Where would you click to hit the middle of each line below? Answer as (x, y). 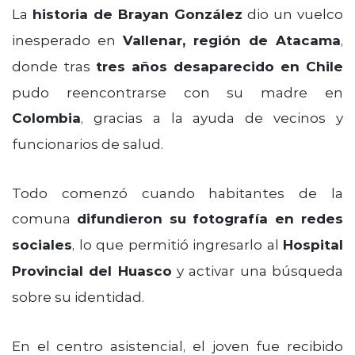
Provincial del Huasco (92, 270)
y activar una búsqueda (258, 270)
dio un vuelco (293, 13)
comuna (44, 218)
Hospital (313, 244)
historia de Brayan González (137, 13)
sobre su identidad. (78, 296)
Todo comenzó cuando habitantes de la (177, 192)
